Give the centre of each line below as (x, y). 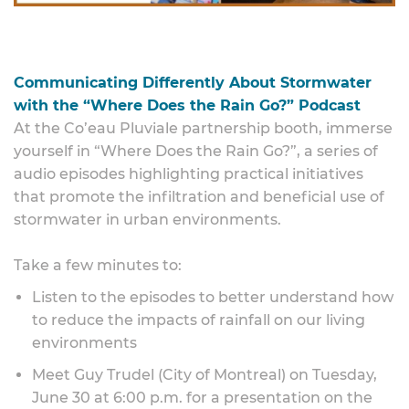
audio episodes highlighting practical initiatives (189, 174)
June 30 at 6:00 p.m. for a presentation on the (202, 398)
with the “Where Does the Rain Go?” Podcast (187, 105)
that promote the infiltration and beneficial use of (199, 197)
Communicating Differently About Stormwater (193, 83)
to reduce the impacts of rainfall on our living (199, 320)
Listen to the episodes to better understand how (213, 297)
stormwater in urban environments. (147, 220)
